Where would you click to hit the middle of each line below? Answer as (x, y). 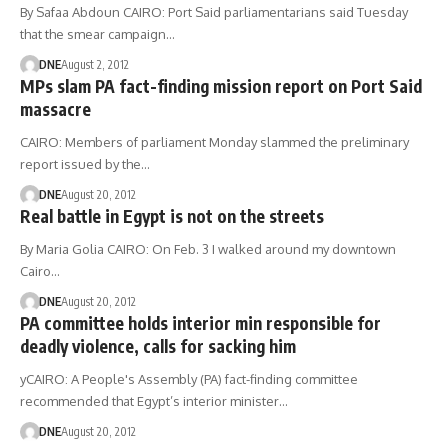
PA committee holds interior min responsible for (200, 323)
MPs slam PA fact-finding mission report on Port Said (221, 86)
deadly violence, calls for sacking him (158, 346)
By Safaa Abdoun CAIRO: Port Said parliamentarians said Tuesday (214, 12)
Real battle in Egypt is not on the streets (172, 216)
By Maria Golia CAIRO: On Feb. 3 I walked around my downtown (208, 249)
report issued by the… (85, 164)
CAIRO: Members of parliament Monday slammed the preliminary (214, 142)
